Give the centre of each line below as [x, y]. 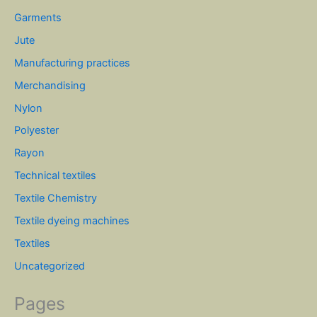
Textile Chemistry [56, 198]
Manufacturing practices [72, 63]
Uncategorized [50, 266]
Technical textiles [55, 176]
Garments [38, 17]
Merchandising [50, 85]
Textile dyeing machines [72, 221]
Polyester [36, 131]
